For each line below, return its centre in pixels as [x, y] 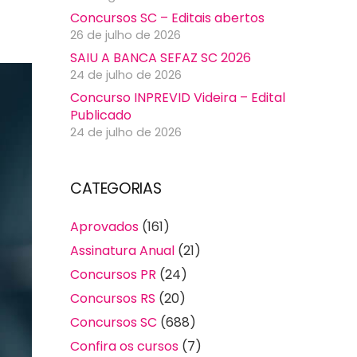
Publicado [101, 116]
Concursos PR [113, 275]
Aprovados [104, 227]
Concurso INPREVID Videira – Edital [178, 98]
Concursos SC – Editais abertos [167, 18]
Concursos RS [113, 299]
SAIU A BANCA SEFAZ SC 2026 [161, 58]
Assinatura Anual [122, 251]
